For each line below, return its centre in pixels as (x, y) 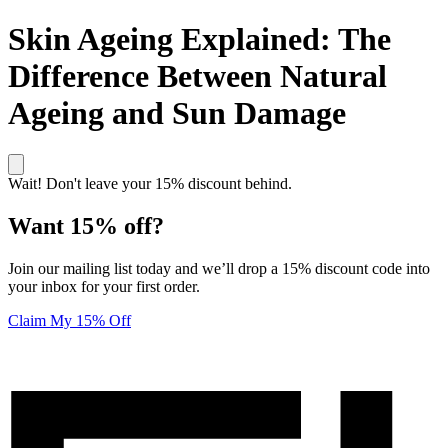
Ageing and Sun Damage (177, 113)
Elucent (31, 387)
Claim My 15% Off (69, 320)
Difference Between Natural (197, 76)
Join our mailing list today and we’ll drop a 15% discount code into (219, 268)
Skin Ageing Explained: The (199, 39)
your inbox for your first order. (104, 286)
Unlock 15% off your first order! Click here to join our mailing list (216, 354)
